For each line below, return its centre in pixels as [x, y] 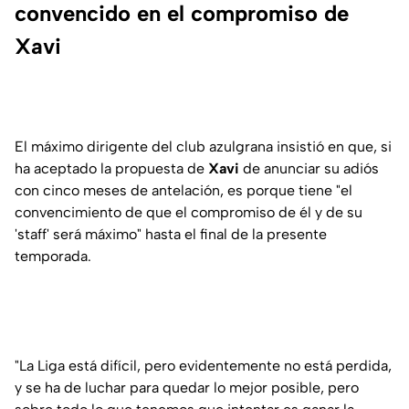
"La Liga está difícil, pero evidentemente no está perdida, [203, 366]
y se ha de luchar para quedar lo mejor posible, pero [187, 388]
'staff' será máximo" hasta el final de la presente [171, 235]
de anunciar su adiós [309, 169]
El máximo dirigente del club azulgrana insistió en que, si [203, 147]
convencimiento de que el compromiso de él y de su [189, 213]
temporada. [53, 257]
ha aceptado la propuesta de [111, 169]
